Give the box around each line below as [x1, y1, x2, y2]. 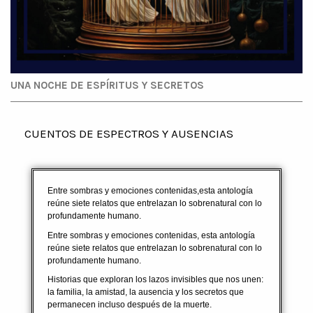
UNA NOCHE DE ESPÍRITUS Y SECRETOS [10, 79, 204, 92]
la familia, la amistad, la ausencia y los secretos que [48, 287, 244, 298]
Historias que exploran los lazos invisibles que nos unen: [48, 275, 263, 285]
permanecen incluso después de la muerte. [48, 300, 214, 310]
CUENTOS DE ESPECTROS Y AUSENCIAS [24, 126, 233, 140]
